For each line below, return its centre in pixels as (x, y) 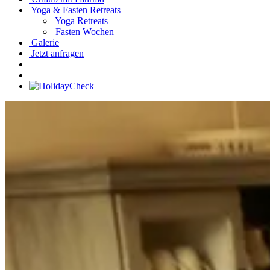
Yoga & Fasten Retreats (75, 10)
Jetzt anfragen (56, 53)
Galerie (44, 42)
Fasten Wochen (83, 32)
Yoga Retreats (80, 21)
